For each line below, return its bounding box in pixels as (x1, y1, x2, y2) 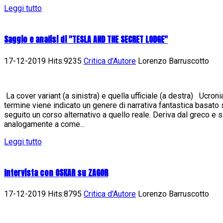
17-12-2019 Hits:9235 (4, 56, 84, 66)
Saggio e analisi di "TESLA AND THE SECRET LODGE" (4, 33, 168, 46)
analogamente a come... (4, 119, 85, 129)
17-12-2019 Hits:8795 (4, 189, 84, 199)
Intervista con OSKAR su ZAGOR (4, 167, 108, 179)
